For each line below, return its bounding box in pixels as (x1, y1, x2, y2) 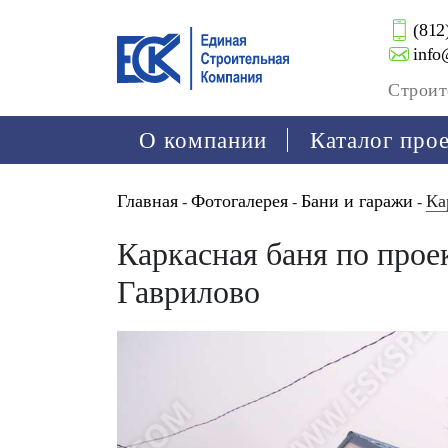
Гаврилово (117, 274, 260, 310)
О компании (138, 127, 267, 153)
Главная (117, 191, 178, 211)
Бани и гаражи (301, 191, 413, 211)
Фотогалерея (191, 191, 288, 211)
